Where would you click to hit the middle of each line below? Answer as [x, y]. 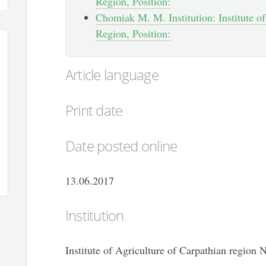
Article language [112, 75]
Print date [94, 110]
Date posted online [121, 146]
